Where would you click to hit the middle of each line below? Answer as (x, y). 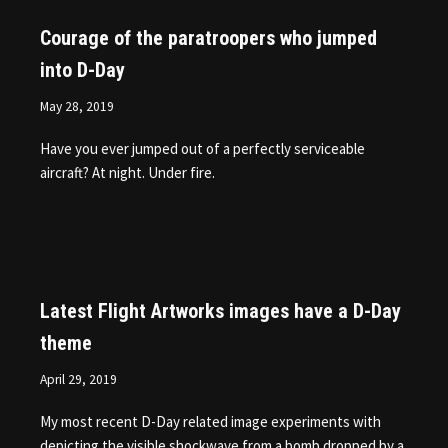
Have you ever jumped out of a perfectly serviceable (202, 148)
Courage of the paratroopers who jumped (208, 37)
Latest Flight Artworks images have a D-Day (220, 310)
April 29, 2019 (78, 379)
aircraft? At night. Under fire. (127, 172)
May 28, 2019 (77, 106)
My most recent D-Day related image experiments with (210, 421)
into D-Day (82, 69)
